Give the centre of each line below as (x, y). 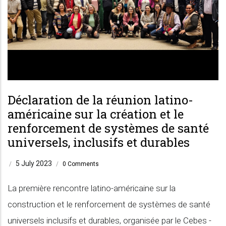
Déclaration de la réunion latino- (100, 100)
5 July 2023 (35, 163)
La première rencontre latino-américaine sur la (92, 188)
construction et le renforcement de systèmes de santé (109, 204)
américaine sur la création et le (96, 114)
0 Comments (81, 164)
